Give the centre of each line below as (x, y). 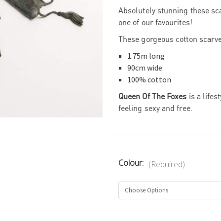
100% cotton (149, 80)
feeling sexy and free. (155, 108)
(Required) (167, 165)
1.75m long (146, 56)
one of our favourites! (155, 22)
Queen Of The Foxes (153, 96)
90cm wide (145, 68)
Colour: (132, 163)
